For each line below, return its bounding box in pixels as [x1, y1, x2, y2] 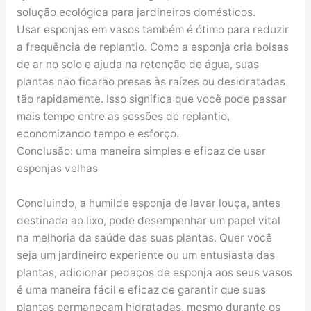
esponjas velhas [16, 161, 98, 175]
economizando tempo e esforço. [16, 126, 179, 140]
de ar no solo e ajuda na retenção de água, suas [16, 57, 259, 71]
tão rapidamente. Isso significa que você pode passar [16, 92, 287, 106]
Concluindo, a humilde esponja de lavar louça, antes [16, 196, 280, 210]
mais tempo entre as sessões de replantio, [16, 109, 230, 123]
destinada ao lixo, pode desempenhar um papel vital [16, 213, 280, 227]
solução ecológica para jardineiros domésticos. [16, 5, 255, 19]
